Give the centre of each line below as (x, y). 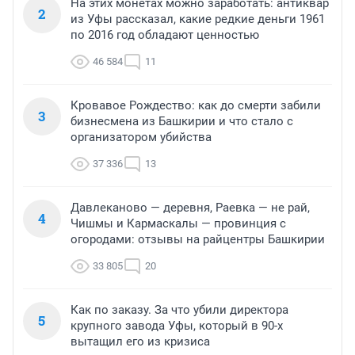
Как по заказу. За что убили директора (179, 309)
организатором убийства (141, 137)
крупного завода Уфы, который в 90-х (177, 325)
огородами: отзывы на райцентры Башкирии (198, 239)
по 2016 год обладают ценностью (165, 34)
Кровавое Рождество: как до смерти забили (196, 105)
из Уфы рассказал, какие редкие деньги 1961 (198, 19)
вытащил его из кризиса (140, 341)
